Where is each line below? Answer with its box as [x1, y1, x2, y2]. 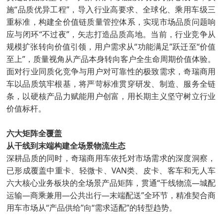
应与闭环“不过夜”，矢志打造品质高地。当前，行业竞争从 [6, 29, 216, 40]
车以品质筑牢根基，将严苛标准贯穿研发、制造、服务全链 [6, 78, 216, 90]
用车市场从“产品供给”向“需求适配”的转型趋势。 [6, 202, 177, 214]
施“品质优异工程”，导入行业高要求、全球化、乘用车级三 [6, 4, 216, 15]
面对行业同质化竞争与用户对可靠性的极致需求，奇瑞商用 [6, 66, 216, 77]
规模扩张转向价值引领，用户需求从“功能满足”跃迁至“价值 [6, 41, 216, 53]
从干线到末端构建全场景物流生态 [6, 140, 125, 152]
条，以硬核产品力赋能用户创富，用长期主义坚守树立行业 [6, 91, 216, 102]
